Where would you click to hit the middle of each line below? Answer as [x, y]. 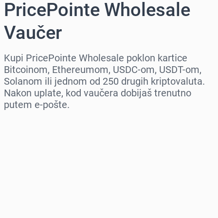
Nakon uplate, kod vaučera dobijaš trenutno [98, 93]
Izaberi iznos [29, 165]
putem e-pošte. [37, 105]
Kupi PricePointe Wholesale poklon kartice [96, 58]
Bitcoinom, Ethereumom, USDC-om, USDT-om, [103, 70]
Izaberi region [31, 124]
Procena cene [31, 207]
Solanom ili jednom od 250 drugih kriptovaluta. [104, 82]
